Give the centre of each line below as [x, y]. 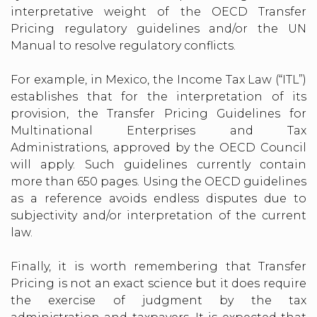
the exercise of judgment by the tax [158, 300]
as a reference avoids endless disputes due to [158, 198]
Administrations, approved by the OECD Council [158, 147]
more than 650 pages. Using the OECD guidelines [158, 181]
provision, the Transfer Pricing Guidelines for [158, 113]
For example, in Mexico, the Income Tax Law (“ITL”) [158, 79]
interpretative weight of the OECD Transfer [158, 11]
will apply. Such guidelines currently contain [158, 164]
